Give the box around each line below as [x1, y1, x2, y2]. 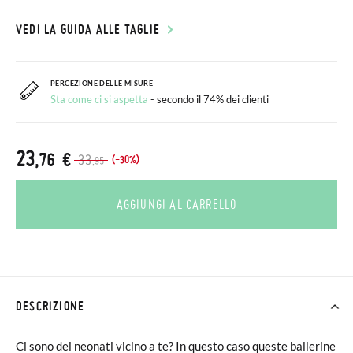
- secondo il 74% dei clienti [150, 93, 269, 106]
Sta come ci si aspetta [50, 93, 148, 106]
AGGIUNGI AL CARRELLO [116, 196, 237, 212]
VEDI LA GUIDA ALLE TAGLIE [16, 21, 160, 37]
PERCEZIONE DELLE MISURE [50, 79, 154, 87]
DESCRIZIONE [16, 298, 85, 314]
